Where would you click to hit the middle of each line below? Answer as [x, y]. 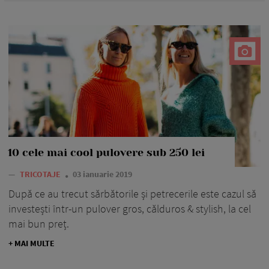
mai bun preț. [39, 224]
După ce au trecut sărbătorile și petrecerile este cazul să [132, 194]
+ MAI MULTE [32, 243]
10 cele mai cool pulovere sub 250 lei [106, 153]
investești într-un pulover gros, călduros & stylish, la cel [130, 209]
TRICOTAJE [41, 174]
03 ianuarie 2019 [102, 174]
